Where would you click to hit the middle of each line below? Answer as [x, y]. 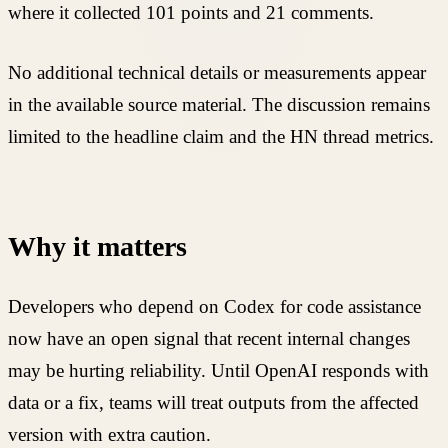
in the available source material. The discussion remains [219, 105]
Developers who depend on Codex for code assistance [214, 307]
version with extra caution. [109, 435]
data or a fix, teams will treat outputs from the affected [213, 403]
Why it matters [97, 247]
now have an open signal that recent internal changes [209, 339]
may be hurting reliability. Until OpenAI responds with [218, 371]
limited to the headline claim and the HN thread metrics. [221, 137]
